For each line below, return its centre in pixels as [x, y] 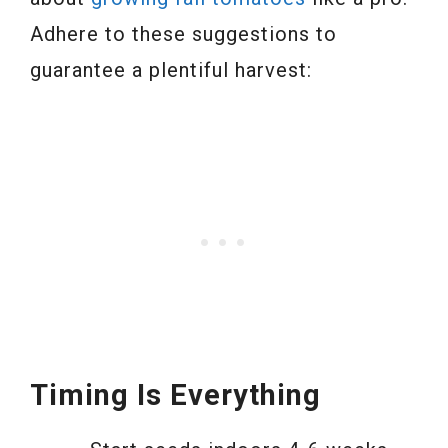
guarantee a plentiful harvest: [171, 69]
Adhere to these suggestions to [183, 33]
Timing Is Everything [175, 394]
